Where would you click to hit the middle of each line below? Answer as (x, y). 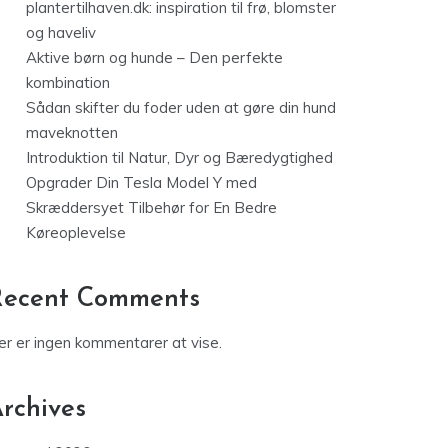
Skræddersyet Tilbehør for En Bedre (151, 208)
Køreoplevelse (76, 233)
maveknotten (72, 133)
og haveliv (61, 33)
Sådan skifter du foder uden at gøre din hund (181, 108)
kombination (68, 83)
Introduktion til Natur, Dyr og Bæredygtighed (179, 158)
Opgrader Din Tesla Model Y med (141, 183)
